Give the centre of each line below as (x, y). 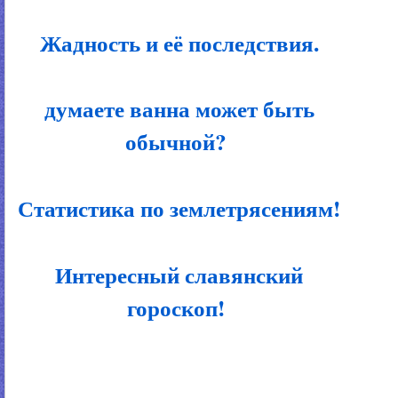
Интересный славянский (176, 275)
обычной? (175, 142)
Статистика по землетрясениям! (176, 209)
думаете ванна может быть (175, 109)
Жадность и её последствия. (175, 43)
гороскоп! (175, 307)
